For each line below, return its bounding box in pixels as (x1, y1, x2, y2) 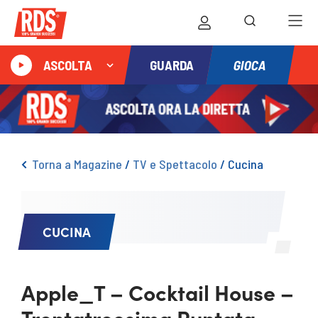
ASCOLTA (43, 57, 92, 73)
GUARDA (150, 57, 194, 73)
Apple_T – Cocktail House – (21, 277, 294, 307)
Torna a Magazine (32, 156, 122, 172)
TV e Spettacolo (133, 156, 217, 172)
